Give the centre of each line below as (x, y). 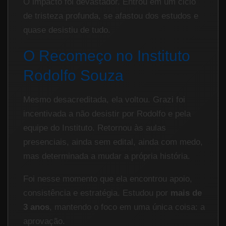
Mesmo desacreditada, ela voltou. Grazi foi (104, 100)
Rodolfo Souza (73, 75)
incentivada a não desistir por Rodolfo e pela (107, 114)
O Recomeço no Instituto (107, 56)
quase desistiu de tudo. (67, 30)
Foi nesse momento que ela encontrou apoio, (108, 179)
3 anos (36, 207)
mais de (186, 193)
